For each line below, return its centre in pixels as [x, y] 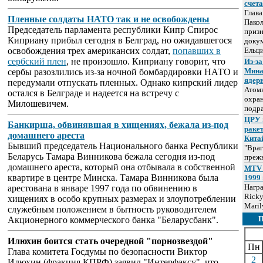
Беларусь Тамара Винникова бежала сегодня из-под [111, 156]
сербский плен [37, 61]
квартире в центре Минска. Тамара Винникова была [113, 178]
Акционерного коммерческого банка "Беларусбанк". [113, 220]
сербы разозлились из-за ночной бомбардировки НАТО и [123, 72]
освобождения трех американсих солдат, [90, 51]
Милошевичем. [38, 104]
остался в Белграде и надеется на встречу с [93, 93]
